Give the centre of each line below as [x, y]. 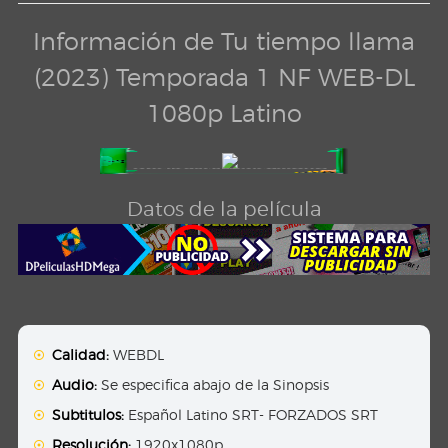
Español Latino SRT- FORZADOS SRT [251, 415]
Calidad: [81, 355]
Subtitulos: [88, 415]
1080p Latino [224, 113]
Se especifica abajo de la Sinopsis [213, 385]
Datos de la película [224, 208]
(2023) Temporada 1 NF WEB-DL [224, 77]
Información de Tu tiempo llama [224, 41]
